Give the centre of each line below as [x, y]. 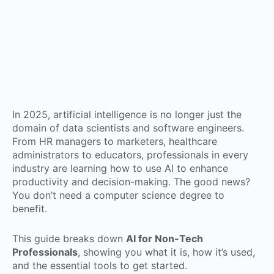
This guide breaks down [69, 239]
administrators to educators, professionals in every [130, 155]
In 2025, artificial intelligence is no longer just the [127, 114]
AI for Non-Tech [165, 239]
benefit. [30, 209]
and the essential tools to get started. [100, 265]
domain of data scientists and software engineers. [128, 128]
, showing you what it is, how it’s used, [166, 252]
